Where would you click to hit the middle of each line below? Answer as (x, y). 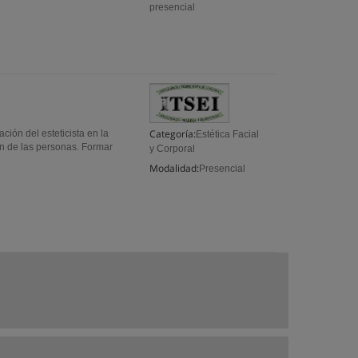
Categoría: (173, 134)
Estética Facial (228, 134)
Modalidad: (175, 168)
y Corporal (173, 149)
